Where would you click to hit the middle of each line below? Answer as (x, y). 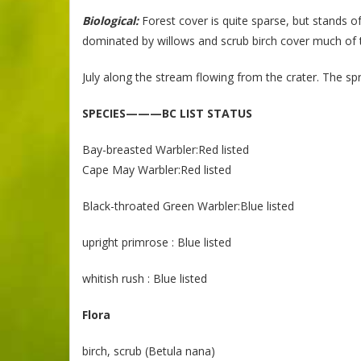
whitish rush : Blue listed (145, 278)
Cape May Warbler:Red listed (157, 170)
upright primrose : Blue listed (157, 242)
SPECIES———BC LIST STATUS (167, 113)
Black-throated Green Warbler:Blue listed (188, 206)
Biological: (110, 21)
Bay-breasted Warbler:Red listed (166, 149)
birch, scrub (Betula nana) (149, 351)
